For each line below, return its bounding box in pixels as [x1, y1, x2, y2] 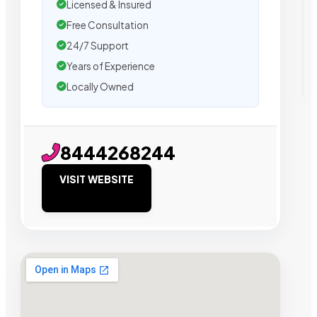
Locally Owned [67, 80, 134, 93]
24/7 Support [67, 39, 129, 52]
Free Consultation [67, 18, 149, 31]
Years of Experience [67, 59, 155, 72]
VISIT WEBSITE [59, 172, 134, 185]
